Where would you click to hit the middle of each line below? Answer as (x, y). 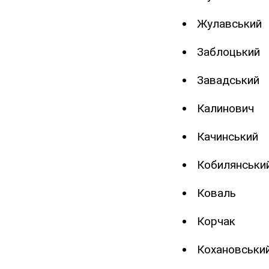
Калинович (225, 109)
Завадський (228, 80)
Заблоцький (228, 52)
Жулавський (229, 24)
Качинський (228, 137)
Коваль (216, 193)
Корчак (216, 222)
